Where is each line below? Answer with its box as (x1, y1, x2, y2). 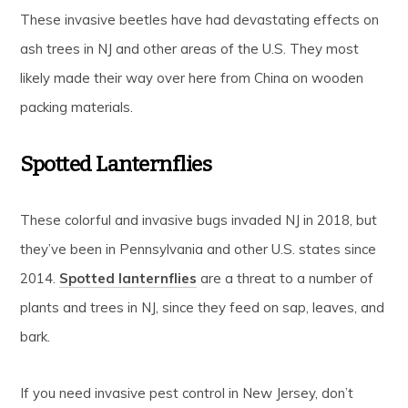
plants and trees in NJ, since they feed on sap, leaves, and (20, 298, 385, 316)
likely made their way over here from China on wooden (20, 68, 364, 87)
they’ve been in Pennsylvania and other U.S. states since (20, 240, 377, 258)
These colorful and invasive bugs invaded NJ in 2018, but (20, 210, 378, 229)
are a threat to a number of (197, 269, 374, 287)
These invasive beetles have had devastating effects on (20, 10, 380, 28)
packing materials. (20, 97, 134, 116)
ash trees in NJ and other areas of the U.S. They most (20, 39, 360, 57)
